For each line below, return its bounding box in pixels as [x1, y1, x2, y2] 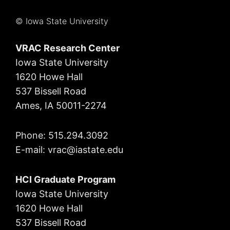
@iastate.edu [67, 144, 123, 156]
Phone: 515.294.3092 [15, 130, 108, 141]
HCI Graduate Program [15, 174, 116, 185]
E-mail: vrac [15, 144, 67, 156]
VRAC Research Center [15, 43, 120, 54]
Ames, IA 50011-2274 [15, 100, 107, 111]
